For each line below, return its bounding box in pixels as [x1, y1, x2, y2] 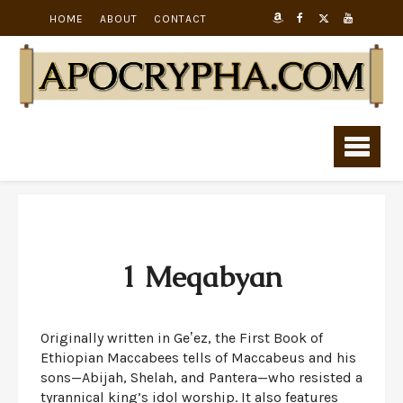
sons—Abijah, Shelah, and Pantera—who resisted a [40, 368, 363, 386]
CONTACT [154, 13, 207, 25]
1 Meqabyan [121, 257, 282, 295]
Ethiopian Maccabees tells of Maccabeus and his [40, 348, 356, 366]
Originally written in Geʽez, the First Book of [40, 328, 323, 346]
